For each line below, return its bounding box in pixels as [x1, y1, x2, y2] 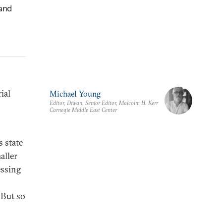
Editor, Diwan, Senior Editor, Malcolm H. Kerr [50, 99, 158, 107]
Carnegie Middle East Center [50, 106, 117, 113]
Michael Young [50, 89, 101, 99]
